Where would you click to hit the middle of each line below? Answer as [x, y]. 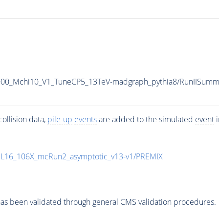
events [85, 119]
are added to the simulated [146, 119]
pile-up [60, 119]
